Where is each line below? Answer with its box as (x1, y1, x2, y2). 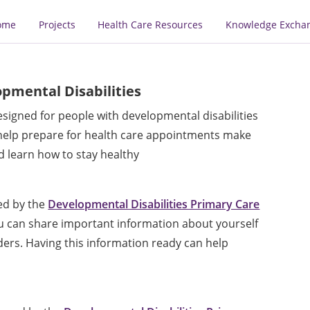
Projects (38, 17, 75, 31)
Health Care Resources (98, 17, 203, 31)
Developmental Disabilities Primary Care (48, 196, 260, 212)
